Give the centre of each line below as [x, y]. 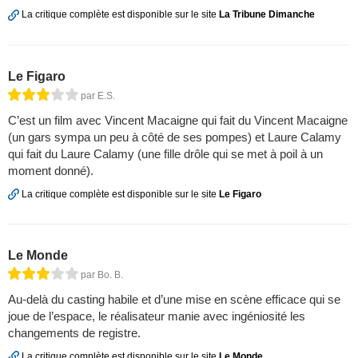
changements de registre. [74, 332]
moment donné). [51, 170]
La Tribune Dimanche [267, 15]
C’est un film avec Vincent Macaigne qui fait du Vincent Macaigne [178, 120]
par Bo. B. [102, 274]
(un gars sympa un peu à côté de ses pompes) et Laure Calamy [175, 137]
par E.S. [98, 95]
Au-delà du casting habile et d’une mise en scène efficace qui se [174, 299]
